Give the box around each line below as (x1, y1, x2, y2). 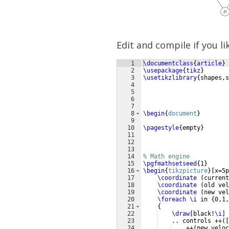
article (197, 60, 222, 67)
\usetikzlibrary (143, 74, 197, 81)
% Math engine (143, 153, 190, 160)
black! (193, 210, 215, 217)
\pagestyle (143, 124, 179, 131)
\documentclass (143, 60, 193, 67)
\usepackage (143, 67, 182, 74)
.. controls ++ (157, 217, 222, 224)
